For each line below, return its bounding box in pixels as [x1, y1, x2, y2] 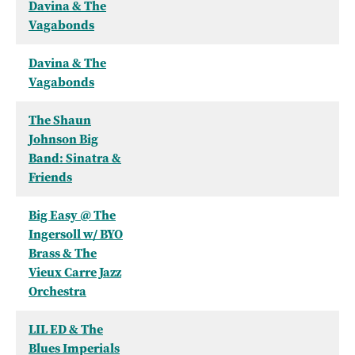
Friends [29, 169, 72, 186]
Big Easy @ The [29, 207, 116, 224]
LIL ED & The [29, 321, 103, 338]
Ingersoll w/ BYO [29, 226, 123, 243]
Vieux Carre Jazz [29, 264, 121, 281]
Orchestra [29, 283, 86, 300]
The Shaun [29, 112, 91, 129]
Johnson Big [29, 131, 98, 148]
